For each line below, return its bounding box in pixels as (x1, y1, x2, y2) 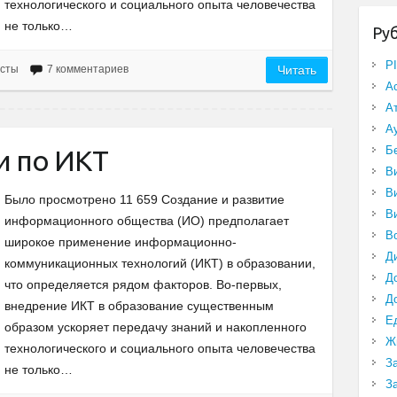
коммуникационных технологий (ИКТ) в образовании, (4, 256, 315, 271)
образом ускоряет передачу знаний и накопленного (4, 320, 307, 335)
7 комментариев (46, 63, 128, 76)
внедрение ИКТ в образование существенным (4, 299, 274, 314)
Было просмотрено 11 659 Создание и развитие (4, 192, 284, 207)
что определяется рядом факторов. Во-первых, (4, 277, 282, 292)
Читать (277, 63, 317, 78)
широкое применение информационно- (4, 235, 237, 250)
